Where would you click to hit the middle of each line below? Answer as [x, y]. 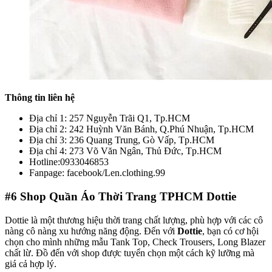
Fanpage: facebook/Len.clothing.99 [97, 173]
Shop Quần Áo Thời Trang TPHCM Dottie [128, 196]
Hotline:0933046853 [69, 162]
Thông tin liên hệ [40, 98]
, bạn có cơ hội [230, 231]
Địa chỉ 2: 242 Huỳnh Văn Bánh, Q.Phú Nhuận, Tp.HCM [141, 129]
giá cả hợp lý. [31, 263]
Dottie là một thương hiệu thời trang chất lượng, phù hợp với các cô [134, 220]
